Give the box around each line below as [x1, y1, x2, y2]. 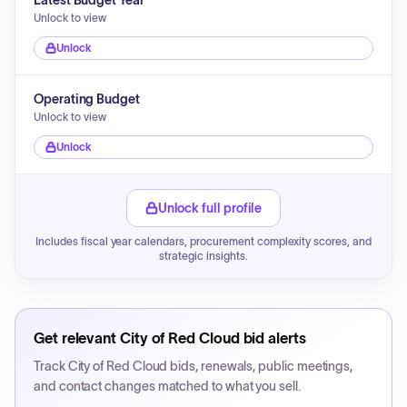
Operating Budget [34, 92, 140, 106]
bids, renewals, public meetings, [167, 359, 353, 373]
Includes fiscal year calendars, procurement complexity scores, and [35, 235, 372, 247]
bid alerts [239, 330, 306, 346]
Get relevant [34, 330, 120, 346]
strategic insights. [159, 250, 248, 262]
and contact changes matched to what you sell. [34, 379, 301, 393]
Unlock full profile [157, 201, 263, 215]
